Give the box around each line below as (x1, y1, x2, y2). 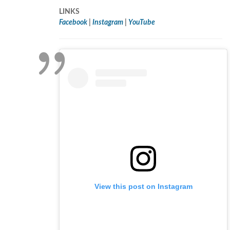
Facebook (59, 19, 87, 27)
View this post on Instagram (94, 182, 193, 190)
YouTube (128, 19, 155, 27)
